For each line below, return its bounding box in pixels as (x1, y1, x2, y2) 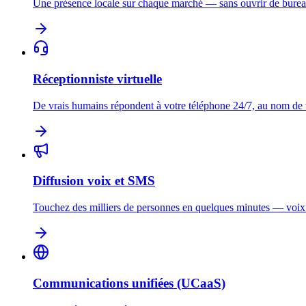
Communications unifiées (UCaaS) (33, 275, 225, 290)
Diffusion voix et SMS (33, 173, 155, 189)
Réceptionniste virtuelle (33, 71, 162, 86)
